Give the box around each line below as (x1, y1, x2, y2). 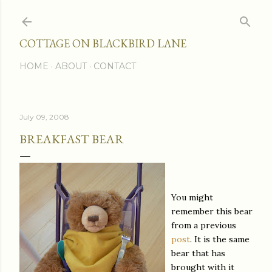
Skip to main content (86, 7, 186, 23)
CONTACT (93, 61, 136, 72)
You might (171, 192, 213, 203)
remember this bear (171, 206, 253, 217)
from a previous (171, 220, 236, 231)
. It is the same (190, 234, 250, 245)
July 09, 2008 (19, 112, 69, 121)
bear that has (171, 248, 225, 259)
